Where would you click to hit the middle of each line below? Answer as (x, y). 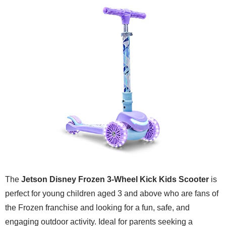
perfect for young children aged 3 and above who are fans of (112, 194)
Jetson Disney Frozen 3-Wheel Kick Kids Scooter (115, 180)
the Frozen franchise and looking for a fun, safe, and (97, 208)
